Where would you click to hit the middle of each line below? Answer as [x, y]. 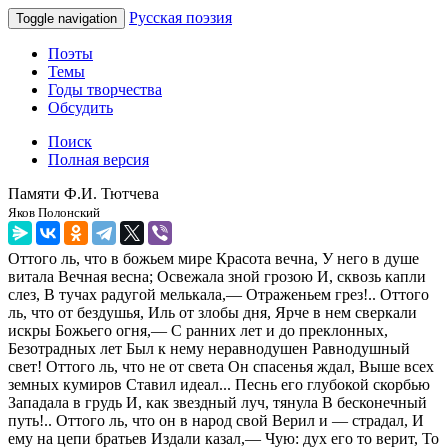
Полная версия [98, 159]
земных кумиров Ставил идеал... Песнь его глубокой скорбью [219, 384]
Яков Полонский [54, 212]
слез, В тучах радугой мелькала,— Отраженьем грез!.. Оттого [218, 294]
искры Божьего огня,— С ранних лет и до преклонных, [198, 330]
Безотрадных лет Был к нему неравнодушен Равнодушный [209, 348]
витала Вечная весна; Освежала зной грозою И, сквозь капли [217, 276]
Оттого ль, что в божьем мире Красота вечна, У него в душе [213, 258]
